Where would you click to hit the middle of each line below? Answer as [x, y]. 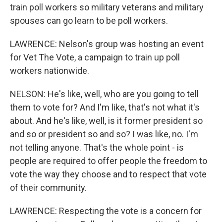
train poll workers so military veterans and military [107, 7]
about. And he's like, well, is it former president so [106, 121]
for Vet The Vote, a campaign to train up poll [95, 57]
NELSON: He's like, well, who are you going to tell [104, 94]
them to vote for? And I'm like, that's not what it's [105, 107]
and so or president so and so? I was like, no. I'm [104, 134]
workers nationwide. [50, 71]
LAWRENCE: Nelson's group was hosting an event [107, 44]
